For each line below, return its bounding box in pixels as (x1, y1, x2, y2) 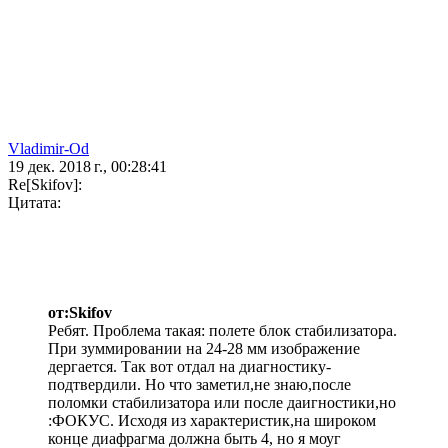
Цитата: (8, 194, 61, 212)
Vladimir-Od (8, 140, 89, 158)
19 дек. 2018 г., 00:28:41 (8, 158, 167, 176)
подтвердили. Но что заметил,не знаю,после (48, 376, 351, 394)
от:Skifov (48, 304, 112, 322)
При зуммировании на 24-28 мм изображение (48, 340, 360, 358)
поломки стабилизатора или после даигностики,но (48, 394, 396, 412)
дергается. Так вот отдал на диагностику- (48, 358, 331, 376)
